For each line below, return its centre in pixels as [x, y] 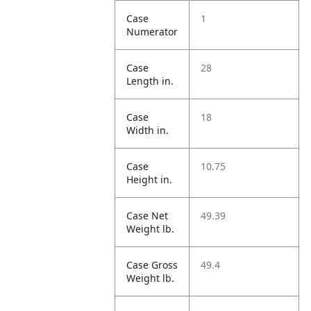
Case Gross [152, 265]
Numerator [152, 32]
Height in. [150, 179]
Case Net [148, 216]
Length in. [150, 81]
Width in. [148, 130]
